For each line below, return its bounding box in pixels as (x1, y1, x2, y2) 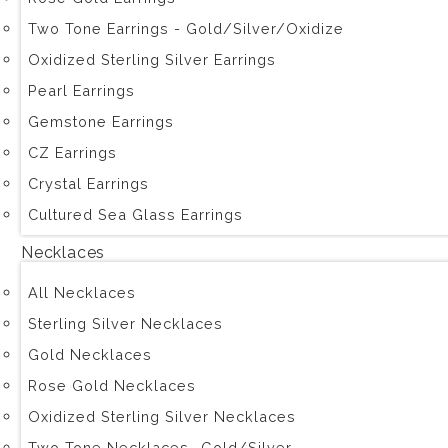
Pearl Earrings (28, 82, 135, 99)
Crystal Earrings (28, 175, 149, 192)
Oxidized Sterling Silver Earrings (28, 51, 276, 68)
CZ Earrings (28, 144, 117, 161)
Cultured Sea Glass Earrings (28, 206, 243, 223)
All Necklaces (28, 284, 136, 301)
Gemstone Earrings (28, 113, 174, 130)
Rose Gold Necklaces (28, 377, 196, 394)
